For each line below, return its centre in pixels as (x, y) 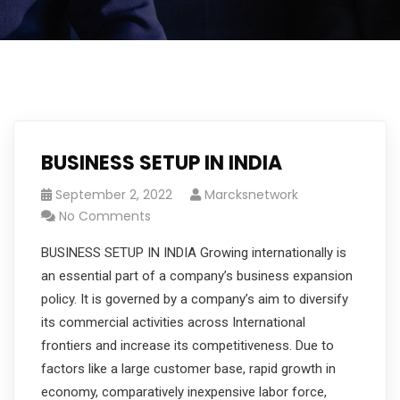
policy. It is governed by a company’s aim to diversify (195, 299)
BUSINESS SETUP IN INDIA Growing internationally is (194, 253)
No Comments (105, 216)
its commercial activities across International (173, 322)
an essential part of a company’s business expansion (197, 276)
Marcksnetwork (251, 195)
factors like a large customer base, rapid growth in (188, 369)
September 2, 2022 (114, 195)
